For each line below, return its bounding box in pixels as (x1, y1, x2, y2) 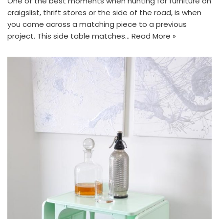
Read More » (131, 30, 176, 41)
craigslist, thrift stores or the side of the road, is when (7, 7, 201, 18)
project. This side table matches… (7, 30, 131, 41)
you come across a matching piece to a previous (7, 19, 187, 29)
